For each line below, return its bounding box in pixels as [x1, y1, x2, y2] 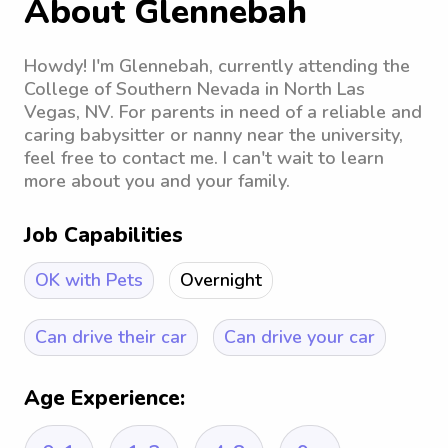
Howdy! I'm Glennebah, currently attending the [24, 54, 410, 78]
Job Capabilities [24, 221, 183, 249]
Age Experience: [24, 384, 185, 412]
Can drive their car [35, 325, 187, 349]
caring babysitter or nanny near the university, [24, 123, 403, 147]
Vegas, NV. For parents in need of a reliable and [24, 100, 422, 124]
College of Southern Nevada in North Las [24, 77, 365, 101]
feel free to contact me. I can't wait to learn [24, 146, 384, 170]
